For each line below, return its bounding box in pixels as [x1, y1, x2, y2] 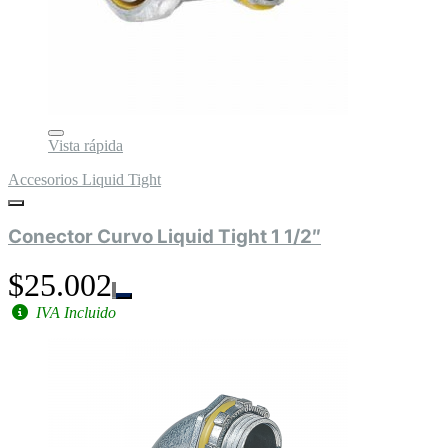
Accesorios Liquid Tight [8, 170, 161, 188]
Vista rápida [48, 136, 123, 154]
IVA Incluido [32, 304, 116, 322]
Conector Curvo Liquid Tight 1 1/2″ [8, 225, 321, 249]
